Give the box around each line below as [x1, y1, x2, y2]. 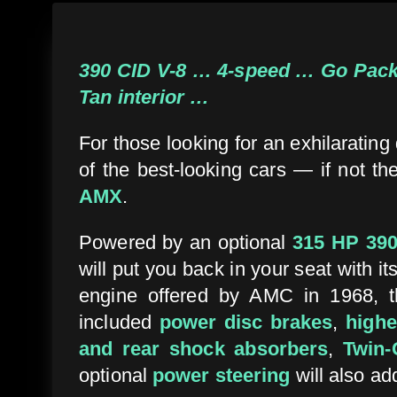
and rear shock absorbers [79, 337, 329, 360]
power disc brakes [159, 310, 333, 333]
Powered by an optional [79, 230, 293, 253]
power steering [152, 363, 291, 386]
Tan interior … [79, 85, 210, 108]
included [79, 310, 160, 333]
